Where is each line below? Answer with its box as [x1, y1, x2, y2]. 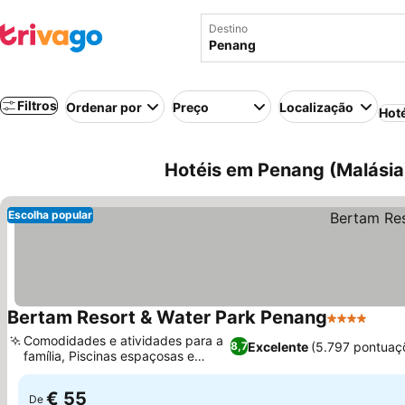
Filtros [17, 98, 57, 113]
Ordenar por [66, 99, 142, 115]
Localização [279, 99, 353, 115]
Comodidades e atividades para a [24, 333, 223, 348]
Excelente [248, 338, 309, 354]
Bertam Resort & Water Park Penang [7, 306, 327, 328]
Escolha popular [8, 208, 92, 221]
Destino [209, 22, 248, 35]
